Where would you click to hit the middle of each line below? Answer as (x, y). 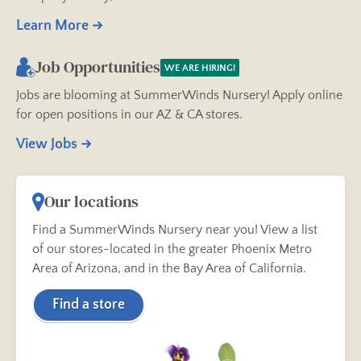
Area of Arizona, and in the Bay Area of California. (169, 269)
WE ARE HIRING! (200, 68)
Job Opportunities (98, 67)
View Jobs (47, 145)
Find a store (89, 305)
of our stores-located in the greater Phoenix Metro (172, 249)
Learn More (52, 26)
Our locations (91, 202)
